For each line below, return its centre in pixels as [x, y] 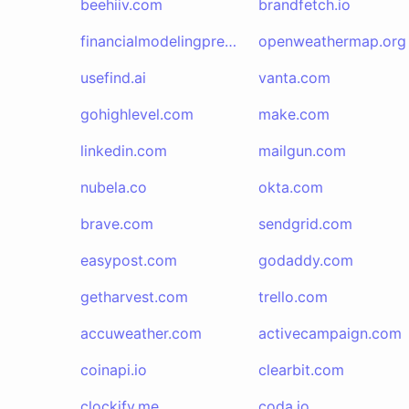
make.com [294, 114]
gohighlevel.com [137, 114]
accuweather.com [141, 333]
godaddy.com [305, 260]
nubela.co [114, 187]
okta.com [290, 187]
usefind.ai [113, 78]
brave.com [117, 224]
